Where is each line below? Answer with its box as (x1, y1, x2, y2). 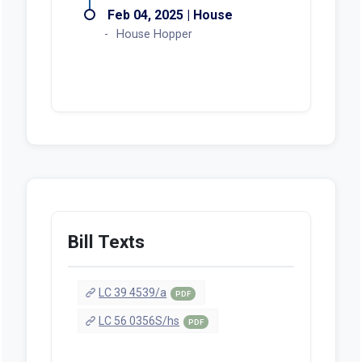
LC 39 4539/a (99, 285, 167, 299)
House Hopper (116, 27, 192, 41)
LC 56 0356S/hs (99, 314, 180, 327)
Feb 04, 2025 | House (107, 6, 233, 23)
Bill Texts (67, 230, 145, 252)
